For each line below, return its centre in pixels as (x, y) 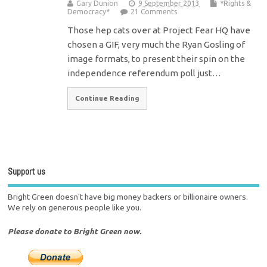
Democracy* (89, 11)
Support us (27, 171)
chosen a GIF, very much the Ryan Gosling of (156, 44)
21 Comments (154, 11)
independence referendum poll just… (145, 73)
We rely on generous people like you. (75, 208)
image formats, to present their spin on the (156, 58)
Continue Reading (108, 98)
